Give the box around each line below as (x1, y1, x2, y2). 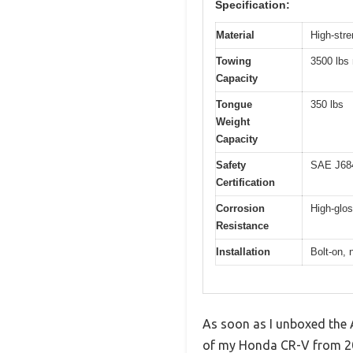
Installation (216, 246, 270, 258)
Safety (216, 159, 246, 172)
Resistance (216, 220, 269, 232)
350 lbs (310, 98, 344, 111)
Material (216, 29, 255, 42)
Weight (216, 116, 250, 128)
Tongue (216, 98, 252, 111)
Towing (216, 55, 251, 68)
